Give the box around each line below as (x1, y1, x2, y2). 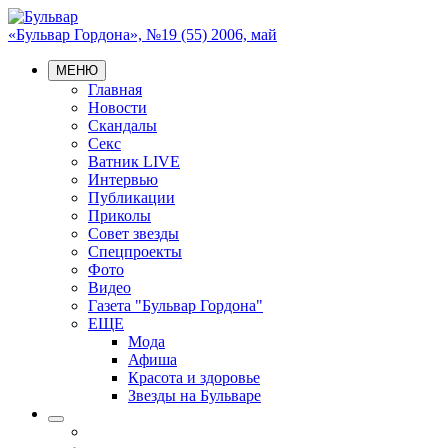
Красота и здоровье (128, 369, 260, 386)
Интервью (88, 171, 158, 188)
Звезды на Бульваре (128, 387, 261, 404)
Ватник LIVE (88, 153, 180, 170)
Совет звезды (88, 225, 179, 242)
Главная (88, 81, 142, 98)
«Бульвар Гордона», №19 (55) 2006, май (8, 26, 277, 43)
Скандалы (88, 117, 157, 134)
